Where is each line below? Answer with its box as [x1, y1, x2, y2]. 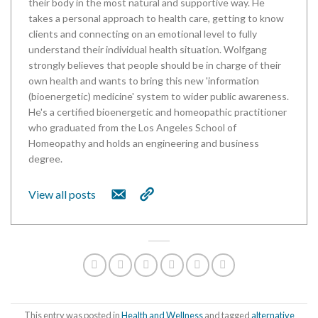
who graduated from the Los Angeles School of [28, 121, 236, 133]
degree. [28, 152, 62, 165]
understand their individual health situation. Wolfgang [28, 43, 267, 55]
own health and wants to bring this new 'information [28, 74, 259, 87]
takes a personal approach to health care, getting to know [28, 11, 284, 24]
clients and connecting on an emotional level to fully [28, 27, 257, 40]
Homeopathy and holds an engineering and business [28, 136, 259, 149]
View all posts [28, 187, 96, 201]
